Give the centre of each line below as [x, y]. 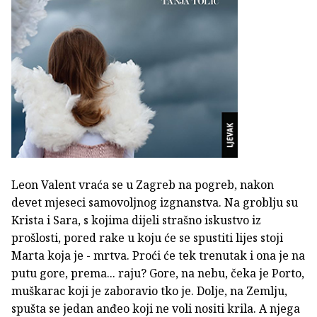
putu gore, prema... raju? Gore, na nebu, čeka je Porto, [158, 273]
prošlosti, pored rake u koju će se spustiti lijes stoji [147, 237]
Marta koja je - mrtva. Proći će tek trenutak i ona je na [158, 255]
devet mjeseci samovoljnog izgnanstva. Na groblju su [155, 202]
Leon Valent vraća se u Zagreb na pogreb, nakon [143, 184]
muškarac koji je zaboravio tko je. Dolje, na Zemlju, [149, 290]
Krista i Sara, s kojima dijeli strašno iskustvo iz [136, 220]
